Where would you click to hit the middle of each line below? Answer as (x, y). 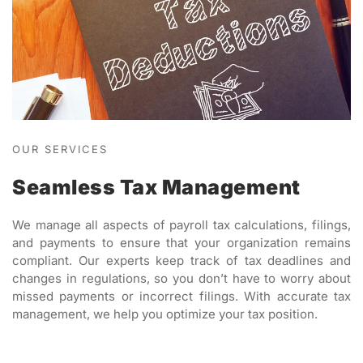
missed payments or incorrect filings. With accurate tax (181, 296)
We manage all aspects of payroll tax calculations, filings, (181, 224)
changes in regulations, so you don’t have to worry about (181, 278)
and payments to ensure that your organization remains (181, 242)
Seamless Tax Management (156, 187)
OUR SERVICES (60, 149)
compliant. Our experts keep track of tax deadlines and (181, 260)
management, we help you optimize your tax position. (165, 314)
